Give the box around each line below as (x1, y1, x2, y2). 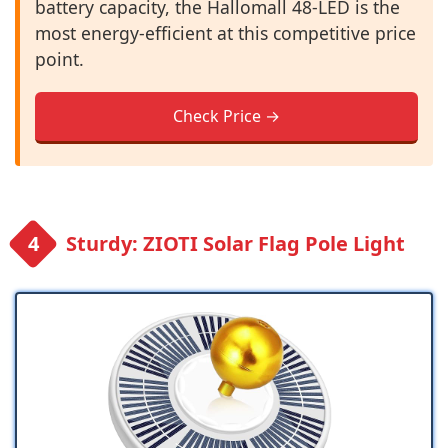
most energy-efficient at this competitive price (35, 21, 416, 45)
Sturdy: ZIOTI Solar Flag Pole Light (66, 230, 405, 257)
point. (35, 47, 84, 71)
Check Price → (173, 105, 280, 127)
